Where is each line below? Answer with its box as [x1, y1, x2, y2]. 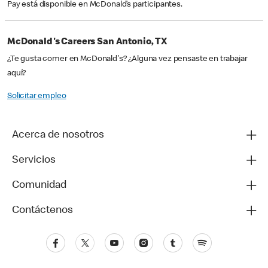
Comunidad [12, 180, 66, 191]
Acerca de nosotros [12, 130, 104, 141]
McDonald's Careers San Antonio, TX [7, 38, 167, 48]
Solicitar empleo [7, 92, 66, 101]
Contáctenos [12, 205, 73, 217]
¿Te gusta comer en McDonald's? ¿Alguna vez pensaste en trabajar [7, 55, 248, 64]
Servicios [12, 155, 56, 166]
